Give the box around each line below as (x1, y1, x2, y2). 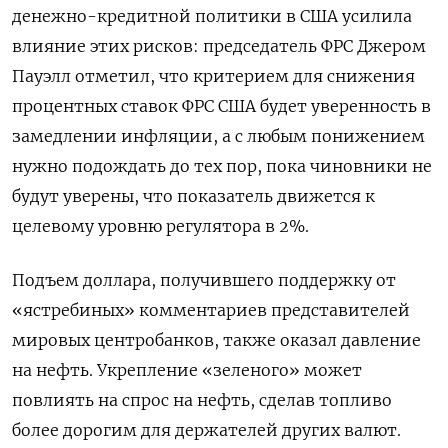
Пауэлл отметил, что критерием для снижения (12, 66, 415, 87)
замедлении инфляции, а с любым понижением (12, 126, 425, 147)
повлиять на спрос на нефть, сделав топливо (12, 390, 392, 411)
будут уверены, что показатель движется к (12, 186, 375, 207)
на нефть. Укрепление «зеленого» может (12, 360, 362, 381)
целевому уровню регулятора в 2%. (12, 216, 309, 237)
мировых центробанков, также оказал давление (12, 330, 421, 351)
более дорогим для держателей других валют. (12, 420, 401, 441)
